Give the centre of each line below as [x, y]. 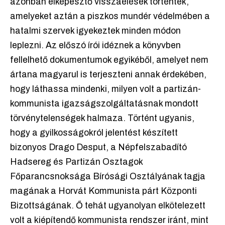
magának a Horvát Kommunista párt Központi [103, 191]
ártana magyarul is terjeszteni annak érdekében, [108, 75]
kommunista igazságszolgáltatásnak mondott [104, 104]
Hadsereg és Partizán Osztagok [76, 162]
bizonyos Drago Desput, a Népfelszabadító [98, 148]
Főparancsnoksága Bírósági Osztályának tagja [108, 177]
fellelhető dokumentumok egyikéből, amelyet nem [109, 60]
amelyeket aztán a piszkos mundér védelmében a [110, 17]
